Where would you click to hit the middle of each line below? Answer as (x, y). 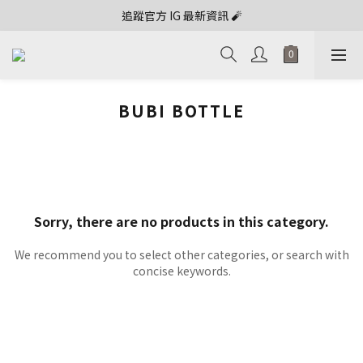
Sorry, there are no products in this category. (181, 221)
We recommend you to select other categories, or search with (181, 254)
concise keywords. (181, 271)
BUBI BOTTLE (181, 111)
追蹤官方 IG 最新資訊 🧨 (181, 15)
